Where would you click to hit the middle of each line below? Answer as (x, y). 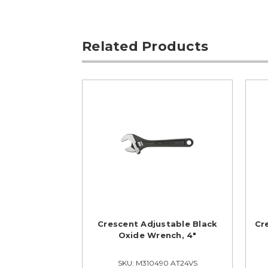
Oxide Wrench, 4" (157, 235)
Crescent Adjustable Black (158, 224)
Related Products (145, 47)
